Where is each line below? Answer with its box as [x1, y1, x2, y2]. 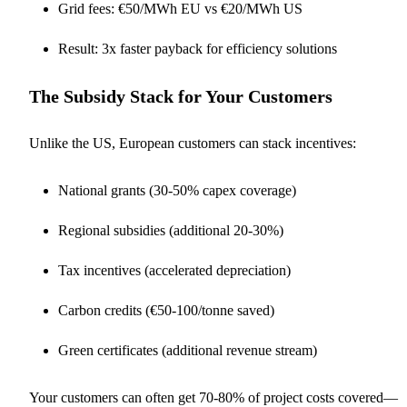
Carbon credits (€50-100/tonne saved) [58, 302, 274, 318]
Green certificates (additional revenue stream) [58, 342, 317, 358]
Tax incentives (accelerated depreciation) [58, 262, 291, 278]
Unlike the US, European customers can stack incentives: [29, 134, 356, 151]
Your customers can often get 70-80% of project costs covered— [29, 389, 398, 405]
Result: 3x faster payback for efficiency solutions [58, 40, 337, 56]
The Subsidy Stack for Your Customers [29, 85, 333, 106]
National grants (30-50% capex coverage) [58, 182, 296, 198]
